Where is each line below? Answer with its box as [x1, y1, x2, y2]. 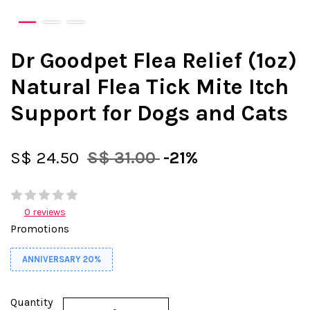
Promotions [10, 221, 69, 235]
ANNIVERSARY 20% [22, 253, 101, 264]
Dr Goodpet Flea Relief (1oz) [10, 47, 297, 73]
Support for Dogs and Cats [10, 100, 288, 126]
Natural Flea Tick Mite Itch [10, 73, 289, 100]
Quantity [10, 295, 53, 309]
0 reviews [24, 206, 66, 218]
